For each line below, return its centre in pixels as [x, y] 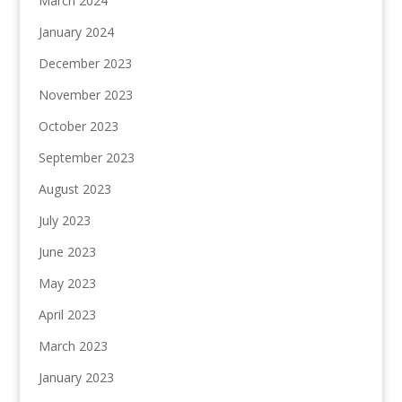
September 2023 [86, 158]
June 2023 [67, 252]
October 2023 [78, 127]
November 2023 [85, 95]
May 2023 [67, 284]
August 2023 [74, 189]
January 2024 [76, 32]
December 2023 [85, 64]
